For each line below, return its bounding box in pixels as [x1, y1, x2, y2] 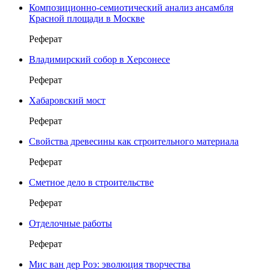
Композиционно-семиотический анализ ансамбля [29, 2, 233, 13]
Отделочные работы [29, 218, 112, 228]
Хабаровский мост [29, 95, 105, 105]
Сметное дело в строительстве [29, 177, 154, 187]
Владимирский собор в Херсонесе [29, 54, 170, 64]
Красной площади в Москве [29, 13, 145, 24]
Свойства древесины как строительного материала [29, 136, 239, 146]
